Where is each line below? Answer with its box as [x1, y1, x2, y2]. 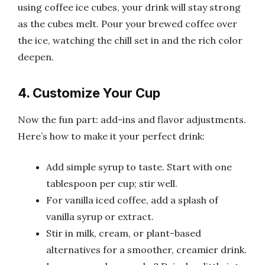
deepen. [18, 51, 54, 63]
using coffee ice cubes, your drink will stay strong [18, 1, 241, 13]
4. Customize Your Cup [18, 85, 160, 101]
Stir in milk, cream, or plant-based [46, 227, 201, 239]
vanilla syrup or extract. [46, 210, 154, 222]
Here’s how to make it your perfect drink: [18, 130, 205, 142]
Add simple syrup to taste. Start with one [46, 160, 232, 173]
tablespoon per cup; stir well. [46, 177, 177, 189]
